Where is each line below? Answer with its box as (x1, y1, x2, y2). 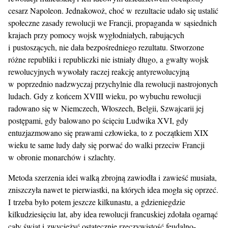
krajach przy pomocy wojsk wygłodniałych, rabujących (8, 30, 184, 41)
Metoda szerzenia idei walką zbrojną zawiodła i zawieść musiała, (8, 172, 217, 183)
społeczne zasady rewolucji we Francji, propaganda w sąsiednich (8, 17, 217, 28)
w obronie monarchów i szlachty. (8, 152, 116, 163)
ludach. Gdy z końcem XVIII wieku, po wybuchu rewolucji (8, 91, 201, 102)
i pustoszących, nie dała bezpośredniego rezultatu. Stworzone (8, 42, 204, 53)
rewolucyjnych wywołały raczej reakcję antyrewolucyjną (8, 66, 189, 77)
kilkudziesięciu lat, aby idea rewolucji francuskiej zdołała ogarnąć (8, 209, 218, 220)
